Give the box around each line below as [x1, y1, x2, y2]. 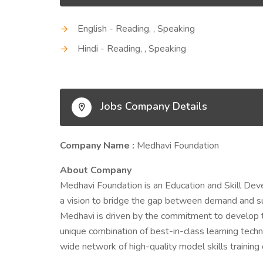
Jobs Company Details [97, 99, 207, 114]
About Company [60, 164, 131, 177]
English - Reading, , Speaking [77, 22, 195, 35]
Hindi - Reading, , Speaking [77, 42, 186, 55]
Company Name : [60, 139, 137, 152]
